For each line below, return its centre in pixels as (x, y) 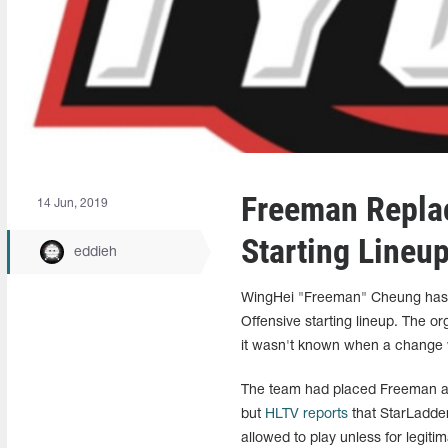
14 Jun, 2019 (72, 203)
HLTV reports (306, 414)
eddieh (95, 252)
